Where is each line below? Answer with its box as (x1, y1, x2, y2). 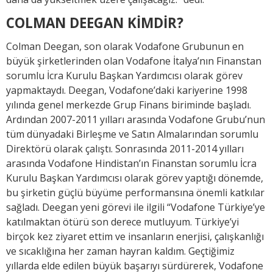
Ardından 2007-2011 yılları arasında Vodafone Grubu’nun (6, 112, 265, 126)
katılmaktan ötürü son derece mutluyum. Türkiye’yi (6, 214, 239, 229)
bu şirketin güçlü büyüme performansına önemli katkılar (6, 185, 264, 199)
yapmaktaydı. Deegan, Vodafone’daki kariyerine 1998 (6, 83, 247, 97)
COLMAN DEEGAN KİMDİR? (6, 13, 183, 32)
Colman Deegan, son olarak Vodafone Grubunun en (6, 39, 244, 53)
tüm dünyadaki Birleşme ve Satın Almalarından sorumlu (6, 127, 258, 141)
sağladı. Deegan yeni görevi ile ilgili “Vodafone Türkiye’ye (6, 200, 265, 214)
